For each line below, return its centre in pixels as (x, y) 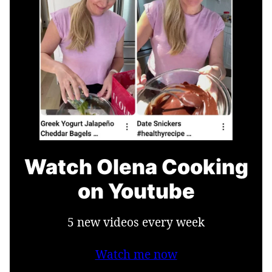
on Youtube (136, 191)
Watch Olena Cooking (136, 166)
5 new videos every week (136, 222)
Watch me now (136, 254)
